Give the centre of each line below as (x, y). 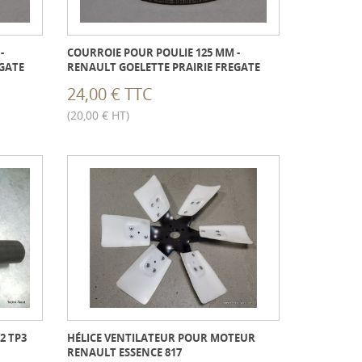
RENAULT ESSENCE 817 (125, 352)
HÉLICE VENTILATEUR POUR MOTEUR (162, 337)
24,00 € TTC (110, 95)
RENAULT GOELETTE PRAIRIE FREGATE (164, 67)
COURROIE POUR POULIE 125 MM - (154, 52)
